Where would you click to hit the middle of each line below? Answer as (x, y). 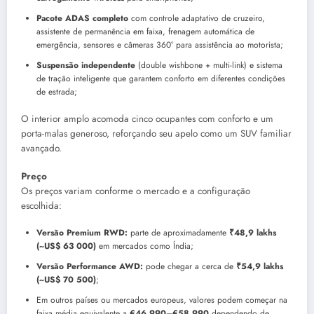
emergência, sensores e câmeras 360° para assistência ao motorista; (160, 45)
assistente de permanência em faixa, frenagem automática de (145, 32)
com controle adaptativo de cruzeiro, (197, 19)
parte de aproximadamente (178, 233)
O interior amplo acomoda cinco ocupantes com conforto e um (147, 119)
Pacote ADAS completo (82, 19)
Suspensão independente (86, 66)
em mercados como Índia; (145, 246)
